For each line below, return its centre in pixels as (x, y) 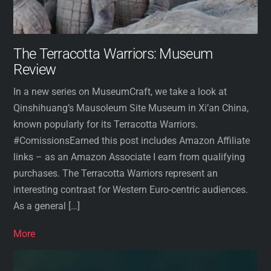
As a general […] (47, 206)
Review (35, 69)
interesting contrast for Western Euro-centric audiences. (131, 189)
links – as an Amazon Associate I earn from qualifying (129, 157)
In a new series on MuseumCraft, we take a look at (120, 91)
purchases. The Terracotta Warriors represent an (116, 173)
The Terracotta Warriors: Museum (113, 54)
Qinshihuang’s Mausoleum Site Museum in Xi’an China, (131, 108)
